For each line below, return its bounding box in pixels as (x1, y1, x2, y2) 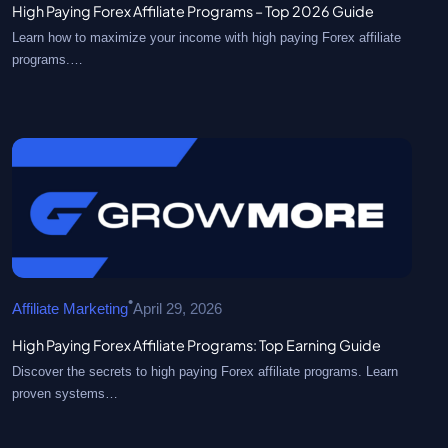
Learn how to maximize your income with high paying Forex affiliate (12, 29, 401, 45)
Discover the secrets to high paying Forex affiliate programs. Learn (12, 364, 398, 380)
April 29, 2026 (133, 301, 222, 317)
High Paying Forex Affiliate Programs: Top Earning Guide (12, 336, 381, 355)
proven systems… (12, 386, 118, 402)
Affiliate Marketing (12, 301, 128, 317)
